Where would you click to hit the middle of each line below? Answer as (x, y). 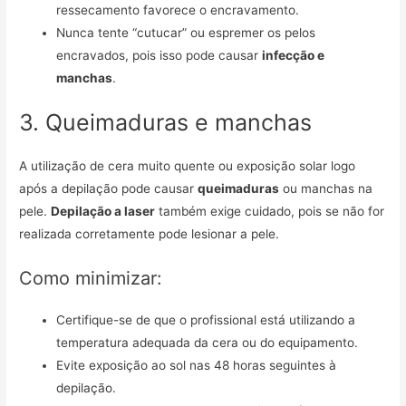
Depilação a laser (103, 212)
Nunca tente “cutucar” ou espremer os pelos (186, 32)
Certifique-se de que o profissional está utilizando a (206, 320)
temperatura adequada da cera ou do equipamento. (208, 343)
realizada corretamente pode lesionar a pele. (150, 234)
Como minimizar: (91, 279)
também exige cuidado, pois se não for (270, 212)
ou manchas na (326, 189)
